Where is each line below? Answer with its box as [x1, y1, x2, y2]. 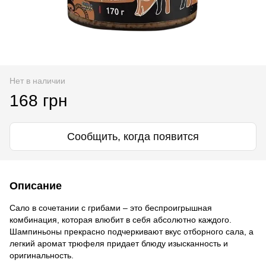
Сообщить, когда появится [67, 130, 199, 142]
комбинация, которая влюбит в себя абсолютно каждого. [9, 214, 232, 224]
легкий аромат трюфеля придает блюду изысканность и [9, 238, 228, 248]
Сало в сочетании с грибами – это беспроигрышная [9, 202, 212, 213]
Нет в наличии [9, 75, 65, 85]
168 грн [9, 91, 67, 110]
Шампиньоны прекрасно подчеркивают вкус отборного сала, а [9, 226, 254, 236]
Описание [9, 179, 62, 192]
